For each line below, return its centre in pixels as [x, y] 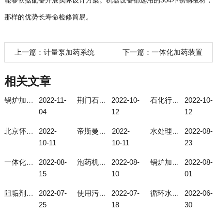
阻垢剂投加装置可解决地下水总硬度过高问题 [30, 193]
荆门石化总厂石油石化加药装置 [103, 100]
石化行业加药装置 [176, 100]
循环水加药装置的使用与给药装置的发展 [176, 193]
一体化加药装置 [177, 52]
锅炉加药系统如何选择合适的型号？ [176, 162]
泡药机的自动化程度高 [103, 162]
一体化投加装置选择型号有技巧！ [30, 162]
